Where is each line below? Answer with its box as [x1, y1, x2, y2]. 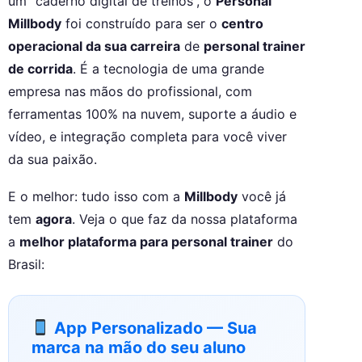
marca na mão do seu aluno [32, 338, 246, 358]
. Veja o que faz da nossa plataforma [72, 211, 297, 228]
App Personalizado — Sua [49, 318, 257, 339]
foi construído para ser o [61, 15, 221, 32]
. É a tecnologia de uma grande [73, 61, 264, 78]
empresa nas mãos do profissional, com [8, 83, 252, 100]
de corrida [8, 61, 73, 78]
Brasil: [8, 256, 44, 273]
